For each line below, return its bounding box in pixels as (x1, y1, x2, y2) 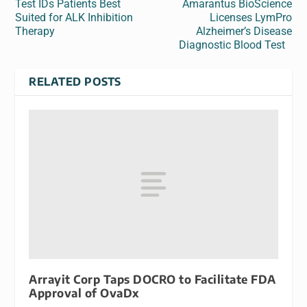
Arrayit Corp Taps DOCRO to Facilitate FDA (29, 271, 276, 286)
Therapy (15, 24, 56, 38)
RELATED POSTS (29, 74, 121, 88)
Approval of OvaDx (29, 285, 139, 300)
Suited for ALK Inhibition (15, 10, 134, 24)
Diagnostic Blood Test (178, 38, 292, 51)
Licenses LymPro (209, 10, 292, 24)
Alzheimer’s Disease (195, 24, 292, 38)
